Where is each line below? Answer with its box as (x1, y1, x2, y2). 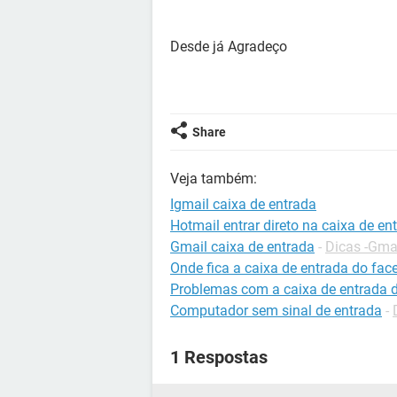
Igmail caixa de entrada (170, 196, 316, 213)
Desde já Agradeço (170, 38, 287, 55)
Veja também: (170, 170, 257, 187)
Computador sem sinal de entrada (170, 302, 382, 319)
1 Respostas (170, 346, 268, 368)
